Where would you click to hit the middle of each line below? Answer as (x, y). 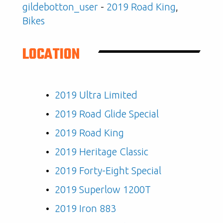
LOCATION (51, 55)
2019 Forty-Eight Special (108, 170)
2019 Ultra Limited (96, 95)
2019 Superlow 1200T (103, 189)
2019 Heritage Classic (102, 152)
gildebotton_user (60, 7)
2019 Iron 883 (85, 208)
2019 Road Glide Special (107, 114)
